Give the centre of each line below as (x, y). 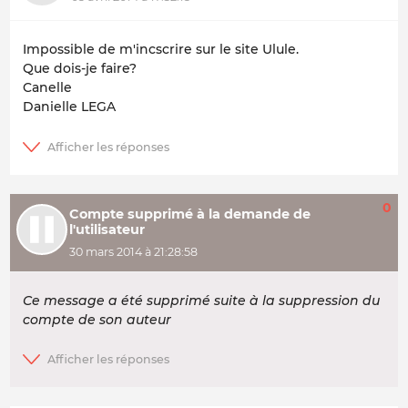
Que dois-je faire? (80, 69)
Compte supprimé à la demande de (189, 214)
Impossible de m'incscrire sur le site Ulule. (161, 50)
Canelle (47, 88)
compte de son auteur (97, 320)
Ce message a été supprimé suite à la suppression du (201, 301)
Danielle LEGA (69, 107)
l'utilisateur (107, 230)
